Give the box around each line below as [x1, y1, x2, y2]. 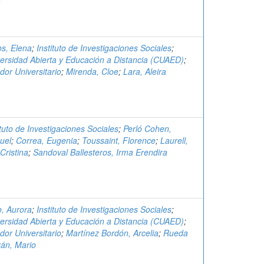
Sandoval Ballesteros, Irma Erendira [33, 146, 167, 158]
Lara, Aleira [123, 65, 166, 77]
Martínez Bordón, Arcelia [66, 227, 159, 239]
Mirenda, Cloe [66, 65, 118, 77]
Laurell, [160, 134, 188, 146]
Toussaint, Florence [82, 134, 156, 146]
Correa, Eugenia [16, 134, 77, 146]
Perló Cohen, [123, 123, 171, 134]
